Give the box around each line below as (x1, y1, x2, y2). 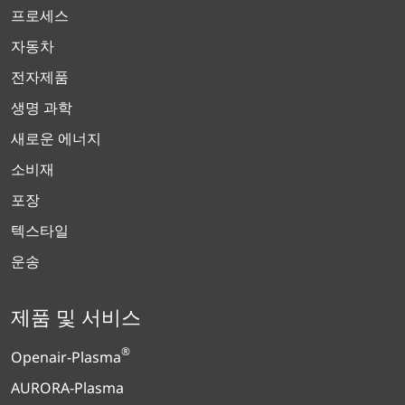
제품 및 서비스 (11, 302, 141, 330)
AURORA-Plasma (11, 377, 124, 398)
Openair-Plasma (11, 346, 121, 367)
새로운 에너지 (11, 127, 101, 148)
